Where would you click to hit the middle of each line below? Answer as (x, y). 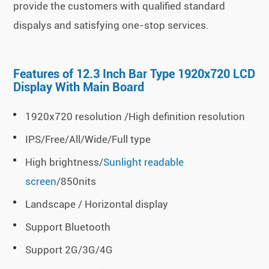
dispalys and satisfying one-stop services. (111, 26)
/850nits (77, 182)
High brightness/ (65, 162)
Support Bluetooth (68, 227)
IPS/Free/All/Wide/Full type (88, 140)
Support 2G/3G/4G (69, 250)
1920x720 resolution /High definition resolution (135, 117)
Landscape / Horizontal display (97, 204)
